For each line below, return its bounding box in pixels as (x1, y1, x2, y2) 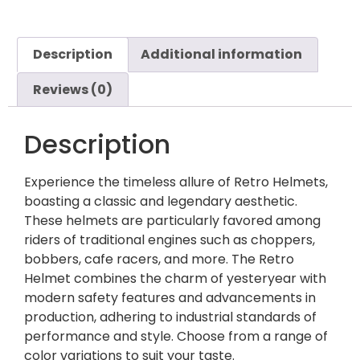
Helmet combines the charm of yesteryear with (24, 269, 326, 288)
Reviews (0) (33, 80, 113, 99)
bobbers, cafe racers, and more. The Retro (24, 250, 294, 269)
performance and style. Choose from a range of (24, 327, 328, 346)
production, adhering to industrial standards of (24, 308, 317, 327)
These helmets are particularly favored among (24, 211, 321, 231)
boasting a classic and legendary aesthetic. (24, 192, 297, 211)
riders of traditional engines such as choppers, (24, 231, 315, 250)
